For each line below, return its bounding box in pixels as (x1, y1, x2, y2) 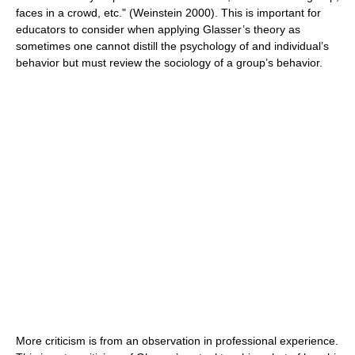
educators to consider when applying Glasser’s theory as (16, 22, 300, 36)
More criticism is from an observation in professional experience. (16, 334, 338, 347)
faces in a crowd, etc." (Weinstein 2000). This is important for (16, 6, 321, 19)
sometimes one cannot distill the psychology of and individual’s (16, 39, 329, 52)
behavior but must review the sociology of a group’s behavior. (16, 55, 323, 69)
